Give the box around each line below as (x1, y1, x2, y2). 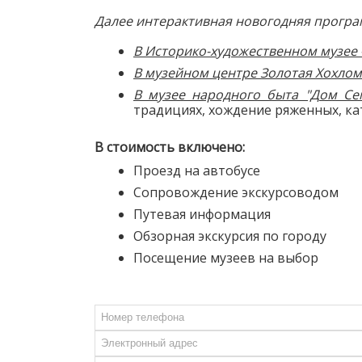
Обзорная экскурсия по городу (133, 226, 326, 245)
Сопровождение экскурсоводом (133, 183, 339, 201)
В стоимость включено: (95, 137, 245, 156)
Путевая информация (133, 204, 271, 223)
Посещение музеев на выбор (133, 248, 318, 267)
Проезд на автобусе (133, 161, 260, 179)
